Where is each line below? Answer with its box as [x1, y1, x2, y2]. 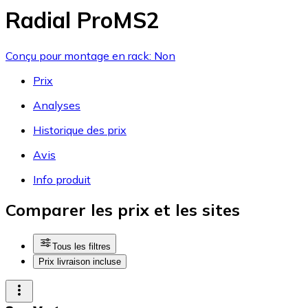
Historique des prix [33, 122, 126, 137]
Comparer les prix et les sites [5, 199, 240, 221]
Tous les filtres [52, 241, 111, 252]
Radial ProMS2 [5, 6, 159, 34]
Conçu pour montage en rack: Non [5, 48, 175, 63]
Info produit [33, 172, 91, 186]
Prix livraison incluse [38, 256, 121, 267]
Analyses [33, 98, 80, 112]
